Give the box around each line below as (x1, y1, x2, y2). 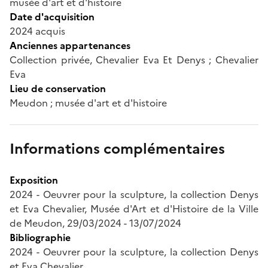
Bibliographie (10, 230, 71, 245)
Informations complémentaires (10, 138, 225, 160)
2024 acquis (10, 23, 65, 38)
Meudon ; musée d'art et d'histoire (10, 95, 167, 110)
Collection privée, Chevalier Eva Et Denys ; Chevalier (10, 52, 258, 67)
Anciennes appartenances (10, 38, 130, 53)
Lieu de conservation (10, 81, 106, 96)
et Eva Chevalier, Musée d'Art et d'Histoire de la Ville (10, 201, 258, 216)
